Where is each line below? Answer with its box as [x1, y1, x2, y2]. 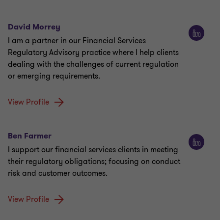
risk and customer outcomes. [8, 168, 108, 179]
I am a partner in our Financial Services [8, 35, 146, 47]
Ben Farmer [8, 131, 52, 141]
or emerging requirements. [8, 71, 100, 82]
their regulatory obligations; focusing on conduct [8, 156, 180, 167]
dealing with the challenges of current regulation [8, 59, 179, 70]
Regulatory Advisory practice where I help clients [8, 47, 179, 58]
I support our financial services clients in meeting [8, 144, 178, 156]
